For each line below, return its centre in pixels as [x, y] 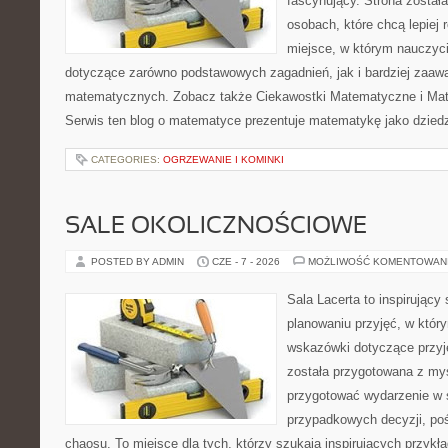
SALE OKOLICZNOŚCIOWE [216, 227]
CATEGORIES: [127, 159]
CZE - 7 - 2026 [246, 261]
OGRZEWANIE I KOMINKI [223, 159]
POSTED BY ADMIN [139, 261]
